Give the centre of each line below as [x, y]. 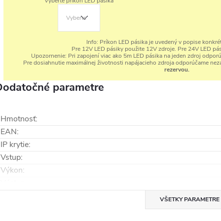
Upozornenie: [49, 56]
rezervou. [177, 70]
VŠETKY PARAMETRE [189, 199]
